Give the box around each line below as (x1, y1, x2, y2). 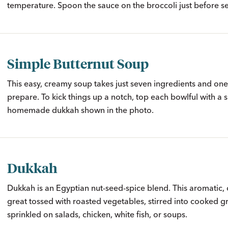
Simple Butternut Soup (7, 54, 149, 72)
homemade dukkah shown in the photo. (7, 104, 154, 115)
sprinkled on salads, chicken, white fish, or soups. (7, 209, 187, 220)
